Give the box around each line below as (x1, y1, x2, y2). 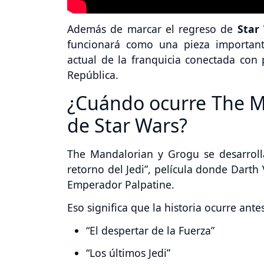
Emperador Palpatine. (67, 177, 174, 192)
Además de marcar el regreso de (67, 21, 233, 36)
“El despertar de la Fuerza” (86, 223, 214, 237)
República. (67, 67, 118, 82)
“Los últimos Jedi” (86, 246, 170, 260)
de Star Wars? (67, 112, 187, 138)
